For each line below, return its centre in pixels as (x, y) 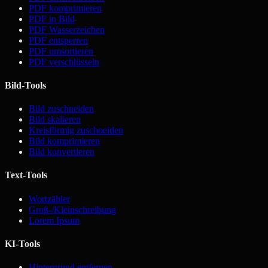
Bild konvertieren (62, 152)
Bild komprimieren (64, 141)
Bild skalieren (55, 120)
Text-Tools (26, 175)
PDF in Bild (52, 19)
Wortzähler (49, 199)
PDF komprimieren (65, 8)
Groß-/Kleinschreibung (72, 209)
